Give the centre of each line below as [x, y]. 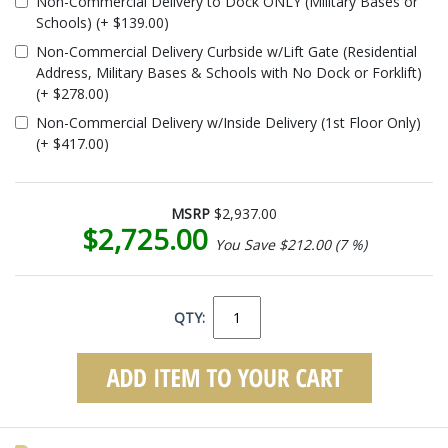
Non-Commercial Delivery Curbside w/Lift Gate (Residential [226, 51]
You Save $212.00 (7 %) [290, 244]
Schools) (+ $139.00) [102, 22]
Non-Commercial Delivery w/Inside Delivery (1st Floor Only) [228, 122]
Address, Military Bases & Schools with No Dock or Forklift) [229, 72]
